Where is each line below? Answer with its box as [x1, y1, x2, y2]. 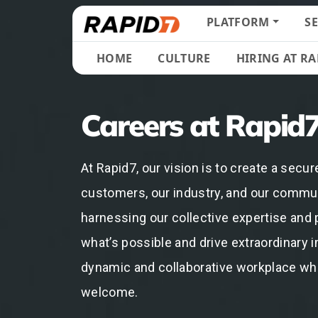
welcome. [81, 285, 141, 300]
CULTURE [158, 50, 211, 66]
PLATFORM [206, 14, 270, 30]
